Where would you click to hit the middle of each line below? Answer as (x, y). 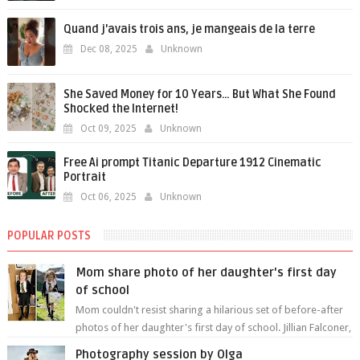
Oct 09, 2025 (108, 129)
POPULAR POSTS (49, 236)
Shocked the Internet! (121, 109)
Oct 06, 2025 (108, 197)
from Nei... (100, 345)
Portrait (84, 177)
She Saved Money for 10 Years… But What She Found (199, 94)
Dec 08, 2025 (108, 49)
